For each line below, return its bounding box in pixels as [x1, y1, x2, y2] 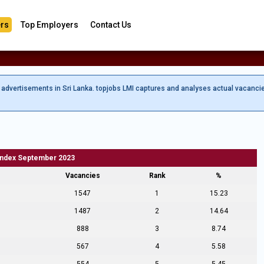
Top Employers [21, 20, 78, 29]
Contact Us [90, 20, 131, 29]
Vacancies [65, 171, 100, 180]
